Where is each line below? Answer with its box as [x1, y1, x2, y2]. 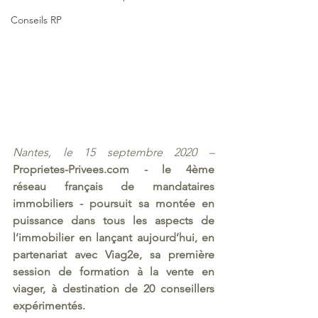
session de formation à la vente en [13, 265, 214, 279]
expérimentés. [13, 299, 88, 313]
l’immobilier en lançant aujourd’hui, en [13, 231, 214, 245]
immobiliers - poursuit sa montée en [13, 197, 214, 211]
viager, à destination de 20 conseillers [13, 282, 214, 296]
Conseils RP [11, 13, 62, 26]
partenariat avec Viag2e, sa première [13, 248, 214, 262]
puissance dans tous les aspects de [13, 214, 214, 228]
